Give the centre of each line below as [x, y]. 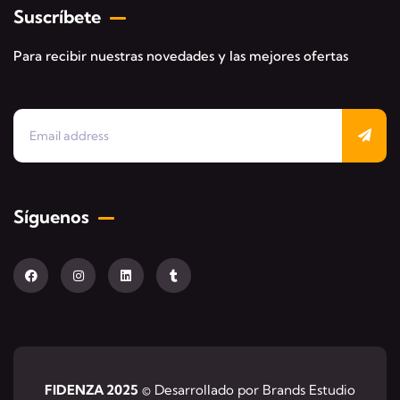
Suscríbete [57, 16]
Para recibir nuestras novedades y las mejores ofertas [181, 55]
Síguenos [51, 216]
